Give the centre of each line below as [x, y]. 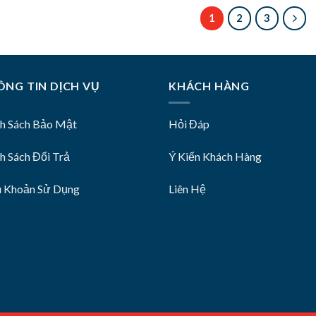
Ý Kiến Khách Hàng [215, 157]
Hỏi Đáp [189, 124]
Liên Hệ [187, 188]
